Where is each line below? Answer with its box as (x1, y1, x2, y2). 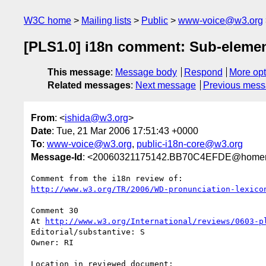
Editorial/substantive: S (31, 227, 145, 236)
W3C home (24, 15, 71, 26)
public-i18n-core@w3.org (137, 138, 243, 149)
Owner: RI (31, 237, 74, 247)
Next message (135, 80, 196, 91)
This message (47, 67, 110, 78)
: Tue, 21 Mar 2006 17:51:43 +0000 (52, 125, 198, 136)
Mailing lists (81, 15, 131, 26)
